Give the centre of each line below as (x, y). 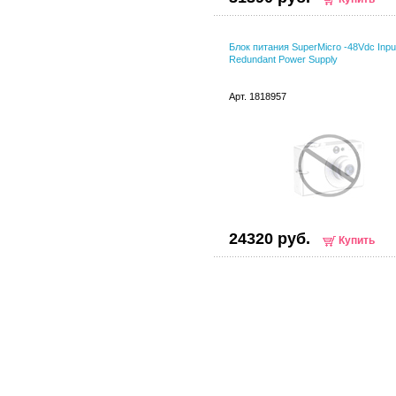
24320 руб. (270, 239)
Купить (357, 240)
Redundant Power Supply (283, 59)
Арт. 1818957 (258, 96)
